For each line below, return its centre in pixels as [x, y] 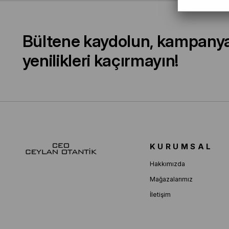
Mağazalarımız [171, 179]
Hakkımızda [167, 164]
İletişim [160, 194]
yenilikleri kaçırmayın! [100, 61]
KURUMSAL [181, 146]
